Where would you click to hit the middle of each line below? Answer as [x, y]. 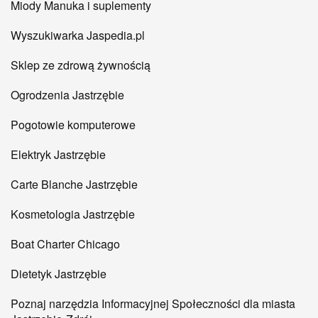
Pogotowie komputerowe [73, 125]
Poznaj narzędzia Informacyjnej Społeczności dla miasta [153, 304]
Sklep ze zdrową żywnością [81, 65]
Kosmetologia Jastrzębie [73, 214]
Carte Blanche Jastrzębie [74, 185]
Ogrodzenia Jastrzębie [67, 95]
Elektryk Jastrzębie [58, 155]
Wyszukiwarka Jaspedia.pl [78, 35]
